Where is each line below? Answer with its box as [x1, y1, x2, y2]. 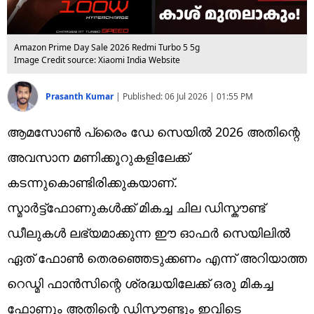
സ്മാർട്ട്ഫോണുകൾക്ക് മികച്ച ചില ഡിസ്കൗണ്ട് [7, 198, 265, 216]
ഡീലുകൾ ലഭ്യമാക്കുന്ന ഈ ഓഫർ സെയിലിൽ [7, 224, 290, 241]
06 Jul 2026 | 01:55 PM [165, 90, 253, 102]
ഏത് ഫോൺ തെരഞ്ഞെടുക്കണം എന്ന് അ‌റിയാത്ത [7, 249, 307, 266]
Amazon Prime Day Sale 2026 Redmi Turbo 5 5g [14, 41, 200, 53]
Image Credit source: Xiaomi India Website [14, 53, 180, 66]
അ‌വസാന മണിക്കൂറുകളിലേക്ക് [7, 148, 189, 165]
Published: [123, 90, 165, 102]
